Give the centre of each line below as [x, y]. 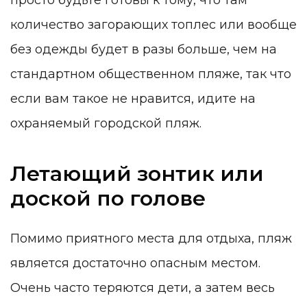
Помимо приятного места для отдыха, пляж [151, 239]
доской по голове [108, 198]
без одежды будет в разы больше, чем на [144, 50]
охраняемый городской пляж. [108, 124]
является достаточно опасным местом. [135, 263]
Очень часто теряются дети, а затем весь [143, 288]
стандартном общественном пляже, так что [151, 74]
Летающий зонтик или [137, 173]
